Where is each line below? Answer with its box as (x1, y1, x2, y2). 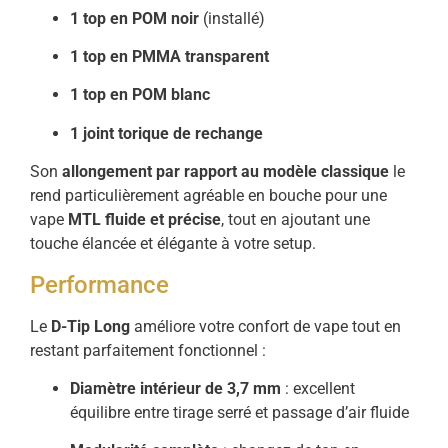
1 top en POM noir (70, 8, 199, 28)
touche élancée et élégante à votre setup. (30, 234, 316, 254)
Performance (30, 270, 169, 299)
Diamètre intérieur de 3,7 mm (70, 378, 281, 398)
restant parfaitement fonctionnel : (30, 340, 266, 360)
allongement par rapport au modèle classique (62, 162, 389, 182)
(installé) (199, 8, 265, 28)
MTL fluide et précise (68, 210, 221, 230)
